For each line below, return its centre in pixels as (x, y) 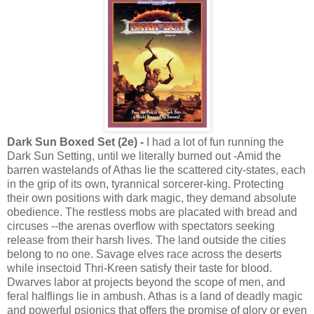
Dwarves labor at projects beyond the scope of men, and (146, 282)
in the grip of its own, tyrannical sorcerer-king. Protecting (145, 184)
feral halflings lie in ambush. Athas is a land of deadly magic (155, 296)
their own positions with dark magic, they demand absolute (152, 198)
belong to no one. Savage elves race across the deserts (144, 254)
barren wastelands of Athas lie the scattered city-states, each (156, 170)
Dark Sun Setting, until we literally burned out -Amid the (144, 156)
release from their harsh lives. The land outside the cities (146, 240)
